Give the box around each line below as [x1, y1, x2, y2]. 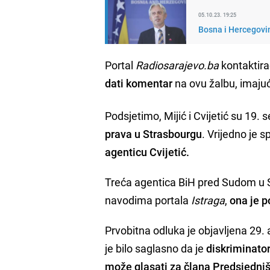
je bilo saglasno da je [105, 240, 207, 256]
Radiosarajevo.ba [136, 57, 219, 72]
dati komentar [105, 75, 173, 90]
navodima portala [105, 192, 192, 207]
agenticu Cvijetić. [105, 144, 192, 159]
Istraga [191, 192, 225, 207]
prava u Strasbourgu [105, 126, 202, 141]
